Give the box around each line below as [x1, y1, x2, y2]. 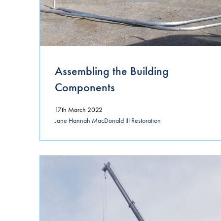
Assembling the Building [55, 63, 169, 78]
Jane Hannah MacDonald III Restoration [55, 116, 161, 125]
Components [55, 79, 115, 95]
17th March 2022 [55, 105, 103, 114]
